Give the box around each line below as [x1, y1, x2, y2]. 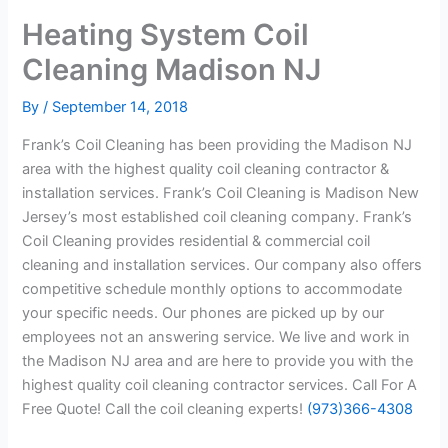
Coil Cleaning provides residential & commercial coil [22, 231, 371, 250]
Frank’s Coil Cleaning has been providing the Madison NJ [22, 135, 413, 154]
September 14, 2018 [52, 98, 189, 117]
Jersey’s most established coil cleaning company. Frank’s [22, 207, 413, 226]
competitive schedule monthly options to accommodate [22, 279, 403, 298]
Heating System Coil [22, 17, 310, 53]
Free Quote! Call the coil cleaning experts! [22, 399, 308, 418]
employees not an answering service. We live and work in [22, 327, 411, 346]
